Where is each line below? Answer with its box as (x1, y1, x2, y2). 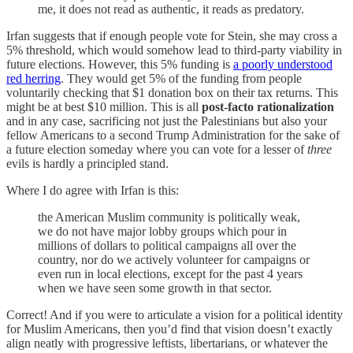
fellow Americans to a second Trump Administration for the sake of (6, 128, 340, 143)
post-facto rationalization (202, 100, 334, 114)
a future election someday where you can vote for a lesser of (6, 143, 307, 157)
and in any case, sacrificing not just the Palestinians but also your (6, 114, 327, 128)
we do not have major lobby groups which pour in (38, 225, 287, 239)
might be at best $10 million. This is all (6, 100, 202, 114)
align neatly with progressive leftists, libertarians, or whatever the (6, 336, 328, 351)
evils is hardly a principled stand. (6, 157, 169, 171)
